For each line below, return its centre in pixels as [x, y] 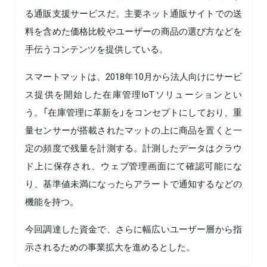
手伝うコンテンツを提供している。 [97, 49]
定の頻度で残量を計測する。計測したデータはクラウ [133, 148]
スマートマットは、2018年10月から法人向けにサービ [133, 77]
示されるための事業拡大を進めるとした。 [110, 247]
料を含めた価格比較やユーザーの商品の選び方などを [133, 31]
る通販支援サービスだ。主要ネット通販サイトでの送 [133, 13]
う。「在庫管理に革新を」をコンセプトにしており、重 [133, 112]
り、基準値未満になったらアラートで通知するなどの [133, 184]
